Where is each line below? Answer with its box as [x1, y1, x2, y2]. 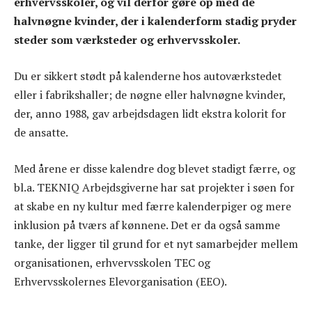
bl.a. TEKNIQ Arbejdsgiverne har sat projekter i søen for [14, 179, 295, 195]
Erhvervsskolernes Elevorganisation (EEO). [14, 273, 227, 289]
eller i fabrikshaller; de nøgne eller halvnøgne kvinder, [14, 87, 286, 103]
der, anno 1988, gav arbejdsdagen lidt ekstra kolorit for [14, 106, 286, 122]
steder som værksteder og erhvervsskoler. [14, 32, 240, 48]
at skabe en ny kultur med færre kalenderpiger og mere [14, 198, 291, 214]
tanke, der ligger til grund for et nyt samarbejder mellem [14, 235, 298, 251]
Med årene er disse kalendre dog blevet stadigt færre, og [14, 160, 295, 176]
